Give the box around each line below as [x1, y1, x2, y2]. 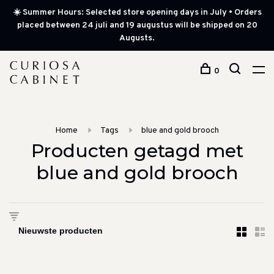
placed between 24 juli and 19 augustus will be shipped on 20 [17, 20, 257, 31]
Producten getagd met [31, 139, 243, 162]
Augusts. [119, 33, 155, 43]
